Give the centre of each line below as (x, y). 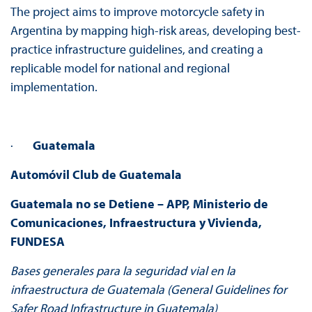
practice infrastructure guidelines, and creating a (136, 49)
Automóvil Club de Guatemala (96, 175)
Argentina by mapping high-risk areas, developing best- (155, 31)
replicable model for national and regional (120, 68)
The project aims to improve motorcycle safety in (137, 12)
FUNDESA (37, 242)
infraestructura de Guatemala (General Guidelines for (148, 290)
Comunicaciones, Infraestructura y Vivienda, (136, 223)
